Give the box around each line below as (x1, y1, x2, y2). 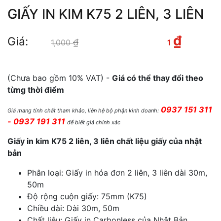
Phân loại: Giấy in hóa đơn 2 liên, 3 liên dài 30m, (27, 168, 207, 178)
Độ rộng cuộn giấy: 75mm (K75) (27, 191, 147, 202)
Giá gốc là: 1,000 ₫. (80, 37, 160, 48)
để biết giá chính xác (67, 119, 120, 126)
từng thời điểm (7, 85, 64, 95)
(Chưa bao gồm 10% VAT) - (7, 73, 112, 83)
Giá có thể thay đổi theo (112, 73, 203, 83)
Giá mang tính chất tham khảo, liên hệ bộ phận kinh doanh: (7, 107, 159, 114)
